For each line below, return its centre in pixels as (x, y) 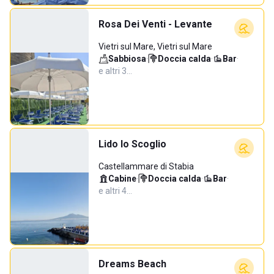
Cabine (122, 179)
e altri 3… (115, 71)
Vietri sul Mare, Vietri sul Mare (155, 46)
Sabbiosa (127, 59)
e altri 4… (115, 191)
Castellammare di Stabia (146, 166)
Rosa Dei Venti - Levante (155, 24)
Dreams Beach (132, 264)
